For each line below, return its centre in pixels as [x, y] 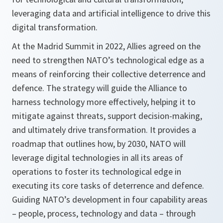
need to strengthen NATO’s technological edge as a [108, 60]
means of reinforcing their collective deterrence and [109, 74]
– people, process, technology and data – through [104, 214]
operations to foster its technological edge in [97, 172]
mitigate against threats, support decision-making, [107, 116]
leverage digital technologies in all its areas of [98, 158]
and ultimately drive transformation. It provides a [104, 130]
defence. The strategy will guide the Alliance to [100, 88]
